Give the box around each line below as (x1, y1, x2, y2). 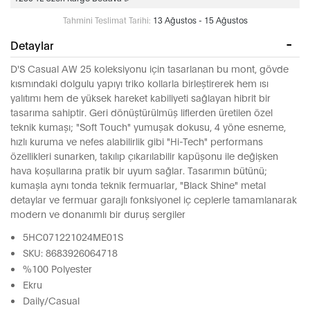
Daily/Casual (23, 293, 80, 307)
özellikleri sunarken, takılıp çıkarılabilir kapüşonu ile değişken (10, 149, 278, 163)
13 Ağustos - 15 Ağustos (152, 15, 248, 26)
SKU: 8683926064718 (23, 246, 118, 259)
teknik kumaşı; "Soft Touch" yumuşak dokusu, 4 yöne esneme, (10, 120, 286, 134)
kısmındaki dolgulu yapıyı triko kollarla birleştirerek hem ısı (10, 76, 268, 90)
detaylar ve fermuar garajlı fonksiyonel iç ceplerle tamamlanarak (10, 192, 297, 206)
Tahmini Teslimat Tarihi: (62, 15, 151, 26)
